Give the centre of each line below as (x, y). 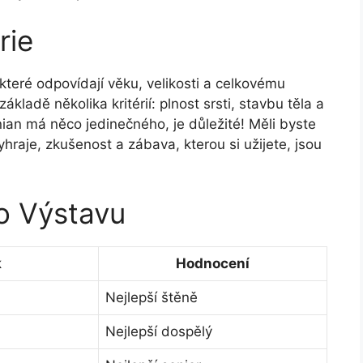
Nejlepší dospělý (159, 331)
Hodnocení (213, 263)
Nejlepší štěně (152, 297)
